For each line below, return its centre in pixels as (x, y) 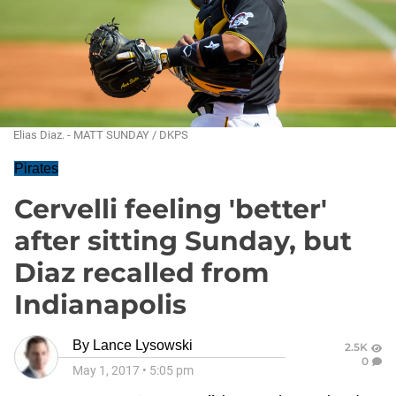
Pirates (36, 168)
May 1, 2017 (106, 370)
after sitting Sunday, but (183, 241)
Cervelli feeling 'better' (171, 209)
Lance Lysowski (143, 345)
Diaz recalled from (141, 273)
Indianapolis (100, 305)
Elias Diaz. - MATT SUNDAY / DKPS (101, 135)
